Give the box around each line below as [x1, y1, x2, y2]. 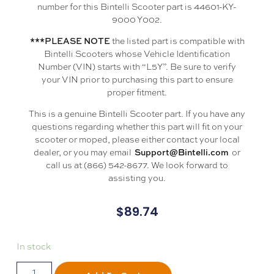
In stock [16, 239, 51, 253]
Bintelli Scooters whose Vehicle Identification [44, 46, 230, 59]
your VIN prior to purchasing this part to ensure [41, 72, 233, 85]
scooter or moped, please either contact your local [34, 132, 240, 145]
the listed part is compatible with [109, 34, 245, 46]
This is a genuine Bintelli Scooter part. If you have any [29, 106, 245, 119]
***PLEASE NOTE [29, 34, 110, 46]
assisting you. [108, 171, 166, 183]
